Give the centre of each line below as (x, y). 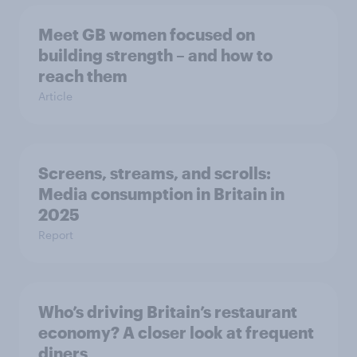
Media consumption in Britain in (161, 194)
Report (56, 235)
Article (55, 96)
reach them (83, 76)
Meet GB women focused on (147, 35)
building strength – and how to (155, 55)
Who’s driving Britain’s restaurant (168, 312)
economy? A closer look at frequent (176, 333)
